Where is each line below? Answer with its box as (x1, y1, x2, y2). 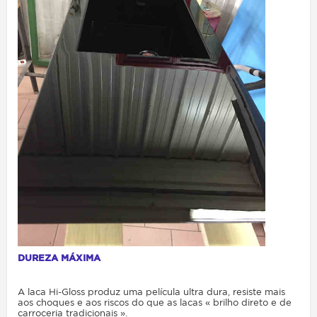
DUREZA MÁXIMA (18, 252, 100, 263)
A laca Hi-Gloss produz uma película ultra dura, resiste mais (18, 286, 285, 297)
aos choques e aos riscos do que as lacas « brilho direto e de (18, 296, 292, 308)
